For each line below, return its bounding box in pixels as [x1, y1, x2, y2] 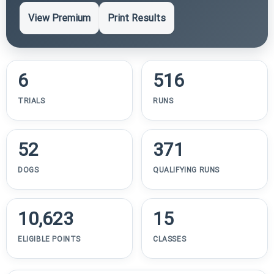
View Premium [28, 12, 91, 24]
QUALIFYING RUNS [153, 165, 220, 174]
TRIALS [18, 96, 45, 105]
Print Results [108, 12, 166, 24]
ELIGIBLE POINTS [18, 234, 81, 243]
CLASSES [153, 234, 187, 243]
